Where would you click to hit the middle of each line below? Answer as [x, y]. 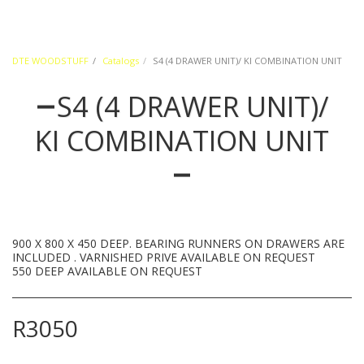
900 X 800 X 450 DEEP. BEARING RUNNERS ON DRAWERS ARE [178, 243]
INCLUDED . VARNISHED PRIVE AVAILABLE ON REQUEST [164, 257]
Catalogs [121, 61]
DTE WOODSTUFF [50, 61]
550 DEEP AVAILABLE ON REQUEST [107, 271]
